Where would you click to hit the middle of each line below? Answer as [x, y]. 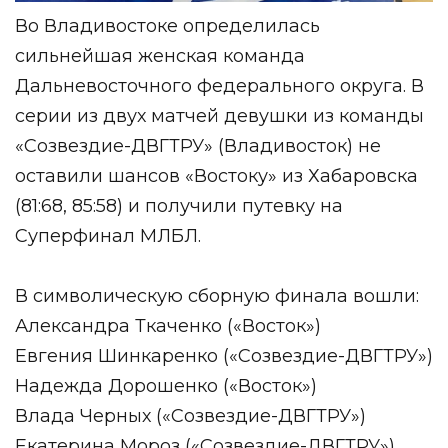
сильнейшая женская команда [160, 55]
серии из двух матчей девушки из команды [219, 115]
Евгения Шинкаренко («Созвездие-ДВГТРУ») [224, 355]
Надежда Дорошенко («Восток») [166, 385]
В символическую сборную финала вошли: [217, 295]
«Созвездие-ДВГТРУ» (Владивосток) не [198, 145]
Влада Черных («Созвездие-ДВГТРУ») [190, 415]
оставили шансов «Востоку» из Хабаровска [216, 175]
